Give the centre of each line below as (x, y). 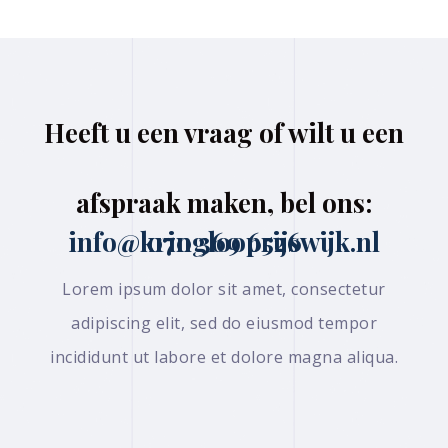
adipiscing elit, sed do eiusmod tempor (224, 323)
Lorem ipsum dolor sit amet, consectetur (224, 289)
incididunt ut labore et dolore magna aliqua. (224, 357)
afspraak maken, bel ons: (224, 203)
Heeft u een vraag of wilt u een (224, 133)
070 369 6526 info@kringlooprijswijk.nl (224, 242)
